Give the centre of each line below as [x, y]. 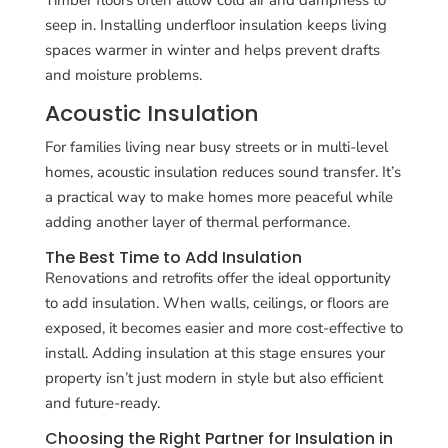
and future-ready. [102, 402]
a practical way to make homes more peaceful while [218, 196]
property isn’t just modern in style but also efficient [213, 377]
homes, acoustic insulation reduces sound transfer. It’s [222, 171]
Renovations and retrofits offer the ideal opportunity [217, 277]
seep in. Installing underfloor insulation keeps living [215, 24]
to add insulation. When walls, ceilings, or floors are [216, 302]
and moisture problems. [123, 74]
